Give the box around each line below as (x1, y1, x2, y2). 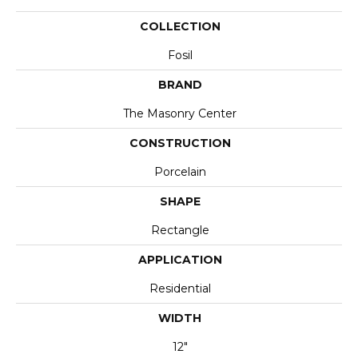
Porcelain (153, 165, 206, 179)
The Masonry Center (123, 106, 237, 121)
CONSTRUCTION (129, 136, 231, 150)
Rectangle (150, 223, 209, 237)
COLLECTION (139, 19, 221, 34)
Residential (149, 281, 211, 296)
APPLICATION (137, 253, 222, 267)
